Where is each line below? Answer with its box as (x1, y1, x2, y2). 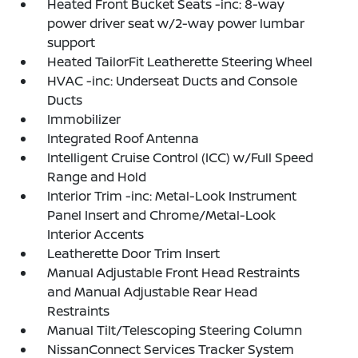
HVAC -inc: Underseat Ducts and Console (47, 72, 298, 89)
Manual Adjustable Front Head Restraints (47, 264, 300, 281)
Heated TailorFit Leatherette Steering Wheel (47, 53, 313, 70)
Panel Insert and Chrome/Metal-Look (47, 206, 276, 224)
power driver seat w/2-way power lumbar (47, 14, 305, 32)
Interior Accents (47, 225, 145, 243)
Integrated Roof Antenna (47, 129, 200, 147)
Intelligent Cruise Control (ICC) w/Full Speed (47, 149, 314, 166)
